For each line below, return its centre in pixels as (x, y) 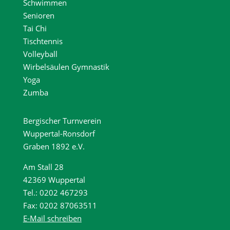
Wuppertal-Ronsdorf (59, 133)
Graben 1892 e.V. (54, 146)
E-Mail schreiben (52, 218)
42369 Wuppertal (54, 179)
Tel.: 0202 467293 (55, 192)
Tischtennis (43, 41)
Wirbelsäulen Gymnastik (66, 66)
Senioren (39, 15)
